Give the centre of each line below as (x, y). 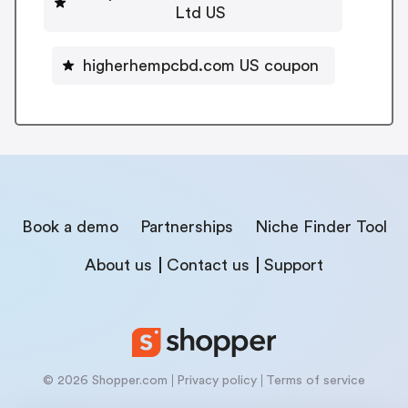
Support (294, 265)
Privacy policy (217, 380)
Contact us (208, 265)
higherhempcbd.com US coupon (200, 65)
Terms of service (316, 380)
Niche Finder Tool (321, 226)
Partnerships (186, 226)
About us (118, 265)
